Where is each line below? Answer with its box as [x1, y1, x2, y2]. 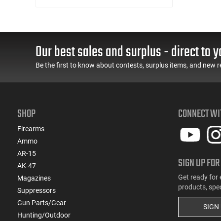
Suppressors [17, 186, 56, 194]
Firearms [17, 124, 44, 133]
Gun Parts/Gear [17, 198, 66, 207]
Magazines [17, 174, 51, 182]
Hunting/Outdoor [17, 211, 71, 219]
